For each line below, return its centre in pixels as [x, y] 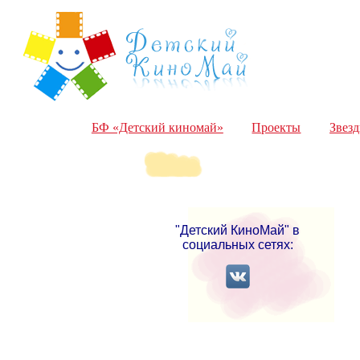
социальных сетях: [237, 244]
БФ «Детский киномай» [157, 127]
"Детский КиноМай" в [238, 230]
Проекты [276, 127]
